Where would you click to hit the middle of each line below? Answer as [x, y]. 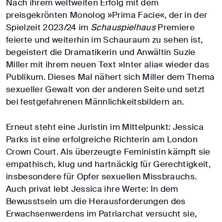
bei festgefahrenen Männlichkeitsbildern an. [95, 102]
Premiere [176, 28]
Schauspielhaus [124, 28]
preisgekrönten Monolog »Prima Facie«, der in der [107, 15]
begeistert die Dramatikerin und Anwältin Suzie [101, 52]
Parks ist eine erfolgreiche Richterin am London [102, 139]
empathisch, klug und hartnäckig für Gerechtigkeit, [108, 164]
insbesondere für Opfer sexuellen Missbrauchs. [102, 177]
